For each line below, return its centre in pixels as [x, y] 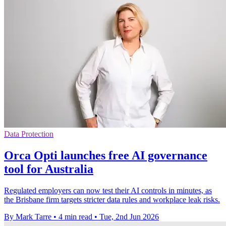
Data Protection [29, 134]
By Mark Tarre [28, 217]
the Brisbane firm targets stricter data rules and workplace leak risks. [112, 200]
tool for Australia [49, 169]
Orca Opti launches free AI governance [106, 156]
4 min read [75, 217]
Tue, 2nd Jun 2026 [129, 217]
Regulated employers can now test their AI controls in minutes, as [108, 191]
